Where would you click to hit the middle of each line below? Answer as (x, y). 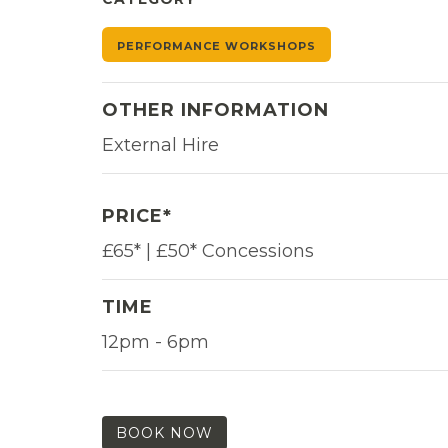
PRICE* (137, 215)
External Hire (160, 144)
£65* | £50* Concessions (208, 250)
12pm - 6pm (155, 341)
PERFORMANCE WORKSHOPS (216, 45)
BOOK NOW (164, 432)
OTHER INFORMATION (215, 109)
